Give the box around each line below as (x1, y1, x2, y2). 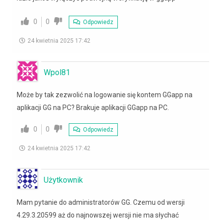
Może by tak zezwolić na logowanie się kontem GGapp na (17, 90, 192, 99)
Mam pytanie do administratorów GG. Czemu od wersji (17, 198, 185, 206)
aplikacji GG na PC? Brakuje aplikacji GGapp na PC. (17, 103, 169, 111)
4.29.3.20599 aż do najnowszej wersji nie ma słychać (17, 211, 179, 219)
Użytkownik (44, 175, 83, 185)
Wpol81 (44, 67, 70, 77)
